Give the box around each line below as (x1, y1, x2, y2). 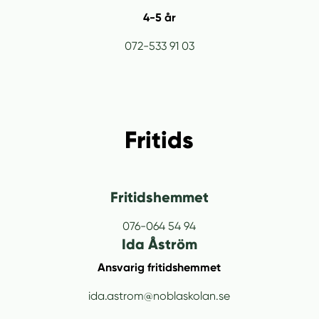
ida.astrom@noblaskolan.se (88, 289, 231, 303)
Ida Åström (121, 236, 197, 253)
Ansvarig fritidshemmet (98, 261, 221, 275)
